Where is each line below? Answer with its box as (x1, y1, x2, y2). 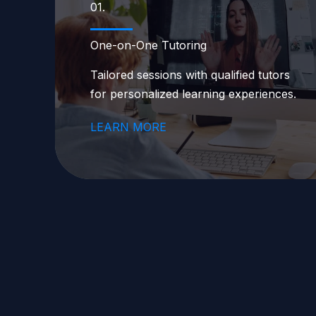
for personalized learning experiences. (90, 87, 296, 101)
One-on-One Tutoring (90, 38, 207, 52)
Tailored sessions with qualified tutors (90, 68, 290, 82)
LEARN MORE (90, 120, 166, 134)
